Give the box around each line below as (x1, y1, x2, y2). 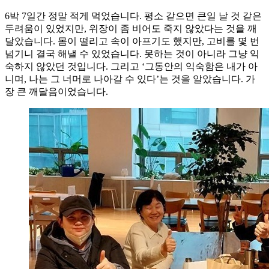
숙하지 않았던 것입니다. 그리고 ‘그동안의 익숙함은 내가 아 (5, 61, 258, 72)
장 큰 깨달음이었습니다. (5, 86, 108, 97)
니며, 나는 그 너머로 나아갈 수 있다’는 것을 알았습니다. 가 (5, 74, 255, 85)
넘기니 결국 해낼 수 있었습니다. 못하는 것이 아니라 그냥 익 (5, 49, 259, 59)
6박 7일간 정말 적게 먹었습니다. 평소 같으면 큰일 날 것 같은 (5, 11, 262, 22)
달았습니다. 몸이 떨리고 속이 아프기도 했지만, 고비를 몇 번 (5, 36, 259, 47)
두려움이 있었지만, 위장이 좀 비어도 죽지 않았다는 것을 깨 (5, 23, 257, 34)
